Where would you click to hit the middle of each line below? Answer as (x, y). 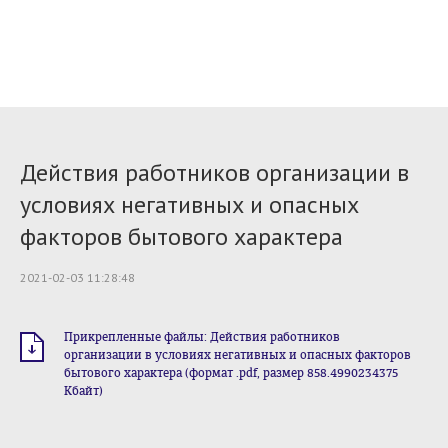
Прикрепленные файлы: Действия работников (202, 337)
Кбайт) (83, 391)
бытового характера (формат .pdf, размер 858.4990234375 (231, 373)
